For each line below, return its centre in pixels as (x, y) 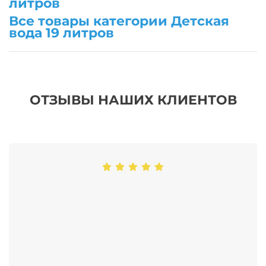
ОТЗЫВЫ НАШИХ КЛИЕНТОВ (133, 100)
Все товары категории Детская (119, 21)
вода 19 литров (61, 33)
